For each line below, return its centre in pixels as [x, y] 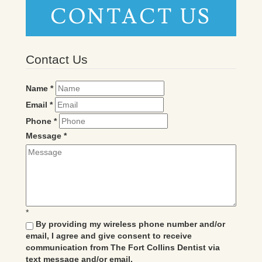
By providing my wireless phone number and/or [129, 224]
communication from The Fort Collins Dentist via [123, 247]
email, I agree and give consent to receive [109, 235]
